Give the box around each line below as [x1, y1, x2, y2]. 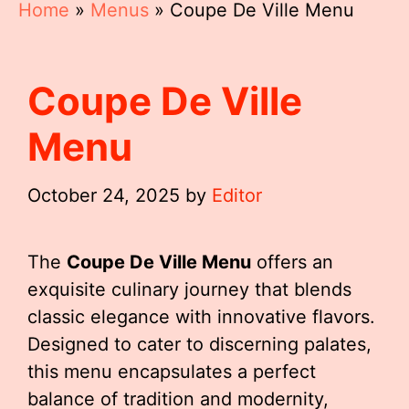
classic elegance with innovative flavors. [27, 306, 375, 328]
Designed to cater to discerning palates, [27, 333, 372, 355]
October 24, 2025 [27, 184, 180, 206]
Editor [212, 184, 262, 206]
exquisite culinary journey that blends [27, 278, 351, 300]
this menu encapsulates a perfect [27, 361, 316, 383]
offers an [251, 251, 333, 273]
